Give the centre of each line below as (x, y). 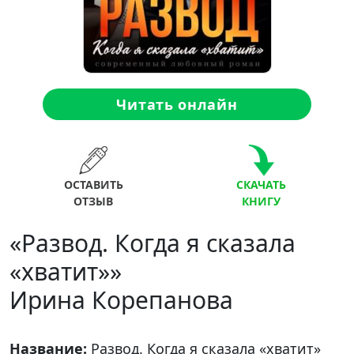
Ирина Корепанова (121, 300)
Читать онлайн (177, 104)
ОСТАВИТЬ (93, 185)
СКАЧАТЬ (261, 185)
